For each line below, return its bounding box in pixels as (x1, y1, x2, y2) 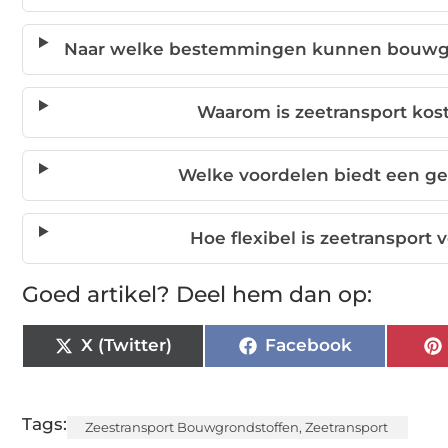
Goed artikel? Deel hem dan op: (22, 280, 372, 308)
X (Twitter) (80, 335, 172, 356)
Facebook (264, 335, 352, 356)
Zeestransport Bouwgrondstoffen (85, 418, 299, 435)
